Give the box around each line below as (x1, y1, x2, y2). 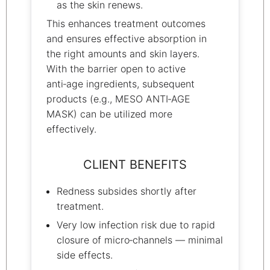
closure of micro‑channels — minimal (56, 234, 223, 246)
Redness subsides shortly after (56, 185, 196, 198)
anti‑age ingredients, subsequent (46, 77, 195, 90)
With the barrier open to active (46, 62, 186, 75)
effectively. (46, 122, 96, 135)
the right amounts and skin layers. (46, 47, 199, 60)
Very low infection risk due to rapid (56, 219, 215, 231)
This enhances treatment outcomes (46, 17, 206, 30)
